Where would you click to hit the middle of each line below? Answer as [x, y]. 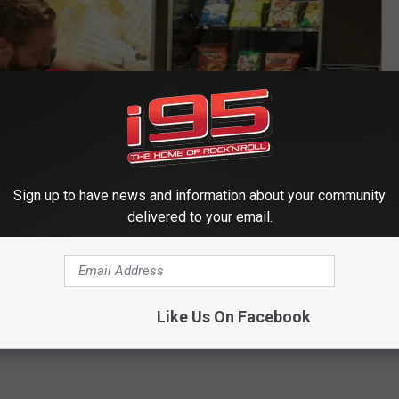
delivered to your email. [199, 217]
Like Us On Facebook [233, 317]
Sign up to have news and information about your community [199, 195]
